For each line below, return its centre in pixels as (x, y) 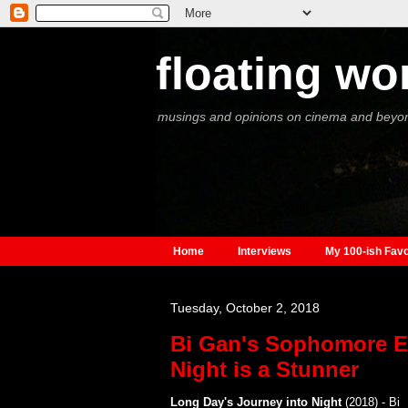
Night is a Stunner (264, 370)
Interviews (264, 252)
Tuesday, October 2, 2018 (245, 308)
